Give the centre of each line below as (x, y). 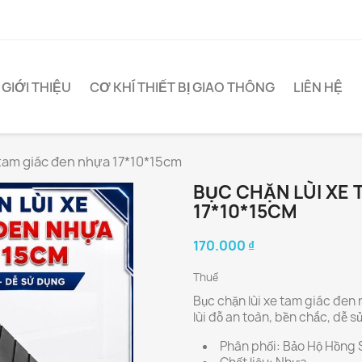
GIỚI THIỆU (36, 87)
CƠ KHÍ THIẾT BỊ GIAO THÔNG (182, 87)
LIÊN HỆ (318, 87)
